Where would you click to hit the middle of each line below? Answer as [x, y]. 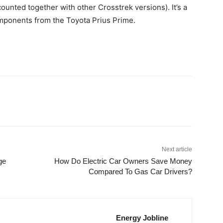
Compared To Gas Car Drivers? [140, 172]
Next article [177, 150]
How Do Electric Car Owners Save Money [123, 161]
